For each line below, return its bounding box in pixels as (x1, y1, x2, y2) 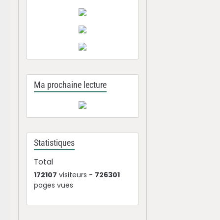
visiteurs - (57, 170, 95, 180)
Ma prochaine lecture (34, 80, 107, 90)
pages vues (34, 180, 74, 190)
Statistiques (34, 138, 75, 148)
